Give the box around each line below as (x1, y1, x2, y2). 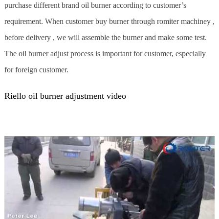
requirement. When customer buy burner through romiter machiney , (4, 17, 215, 26)
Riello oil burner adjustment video (4, 91, 126, 101)
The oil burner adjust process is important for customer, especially (4, 49, 206, 58)
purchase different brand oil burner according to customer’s (4, 1, 186, 10)
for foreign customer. (4, 66, 68, 74)
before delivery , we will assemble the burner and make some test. (4, 33, 207, 42)
